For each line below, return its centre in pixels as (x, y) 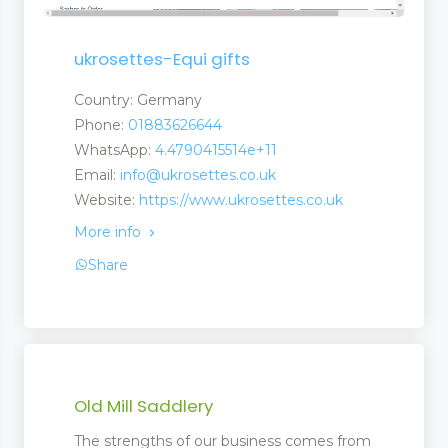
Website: (106, 199)
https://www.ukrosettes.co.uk (241, 199)
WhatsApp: (114, 149)
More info (109, 231)
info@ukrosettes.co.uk (198, 174)
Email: (97, 174)
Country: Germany (138, 99)
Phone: (101, 124)
